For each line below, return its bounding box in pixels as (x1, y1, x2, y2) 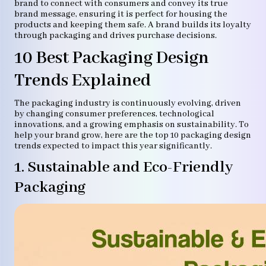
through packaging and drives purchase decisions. (14, 30, 217, 41)
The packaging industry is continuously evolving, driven (14, 98, 241, 109)
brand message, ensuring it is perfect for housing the (14, 9, 227, 20)
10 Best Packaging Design (14, 47, 209, 69)
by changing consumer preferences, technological (14, 109, 214, 119)
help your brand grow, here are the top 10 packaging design (14, 130, 251, 141)
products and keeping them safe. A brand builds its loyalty (14, 20, 251, 30)
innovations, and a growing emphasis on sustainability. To (14, 119, 249, 130)
